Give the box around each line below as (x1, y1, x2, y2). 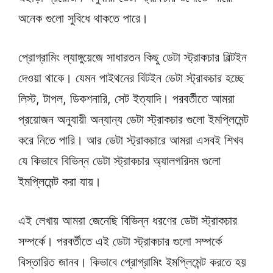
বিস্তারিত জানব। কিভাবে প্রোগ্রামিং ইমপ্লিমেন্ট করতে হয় (18, 254, 246, 269)
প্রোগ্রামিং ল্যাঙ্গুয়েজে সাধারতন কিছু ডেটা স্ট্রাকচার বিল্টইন (18, 49, 247, 65)
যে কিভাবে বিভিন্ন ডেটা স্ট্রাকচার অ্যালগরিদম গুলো (18, 153, 221, 168)
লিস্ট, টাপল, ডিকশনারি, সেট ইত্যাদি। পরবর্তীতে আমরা (18, 91, 235, 106)
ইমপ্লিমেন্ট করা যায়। (18, 174, 101, 189)
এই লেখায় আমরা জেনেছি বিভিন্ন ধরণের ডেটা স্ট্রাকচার (18, 213, 237, 228)
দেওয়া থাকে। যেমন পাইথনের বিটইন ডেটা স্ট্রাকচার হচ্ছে (18, 70, 244, 85)
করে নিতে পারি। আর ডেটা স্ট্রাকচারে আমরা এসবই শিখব (18, 132, 243, 147)
